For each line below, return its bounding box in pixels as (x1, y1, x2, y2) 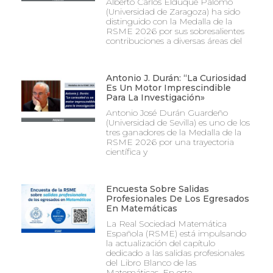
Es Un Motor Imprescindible (105, 82, 231, 94)
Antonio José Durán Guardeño (105, 107, 228, 119)
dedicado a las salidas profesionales (105, 247, 244, 259)
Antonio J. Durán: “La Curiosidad (105, 73, 246, 84)
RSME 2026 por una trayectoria (105, 136, 234, 148)
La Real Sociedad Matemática (105, 218, 227, 230)
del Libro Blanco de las (105, 257, 196, 269)
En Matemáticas (105, 203, 177, 214)
